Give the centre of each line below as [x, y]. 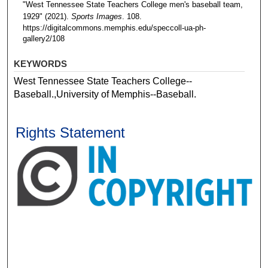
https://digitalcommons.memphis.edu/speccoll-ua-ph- [114, 28]
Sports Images [96, 16]
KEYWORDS [41, 63]
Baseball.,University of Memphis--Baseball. [105, 94]
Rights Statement [71, 132]
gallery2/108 [43, 38]
